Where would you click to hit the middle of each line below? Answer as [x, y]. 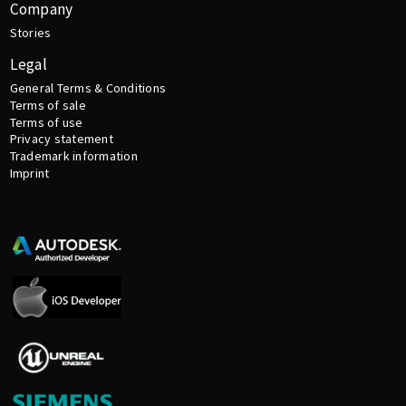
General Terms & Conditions [88, 88]
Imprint [29, 174]
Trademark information [73, 156]
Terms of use [46, 122]
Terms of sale [48, 105]
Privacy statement [61, 139]
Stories [30, 33]
